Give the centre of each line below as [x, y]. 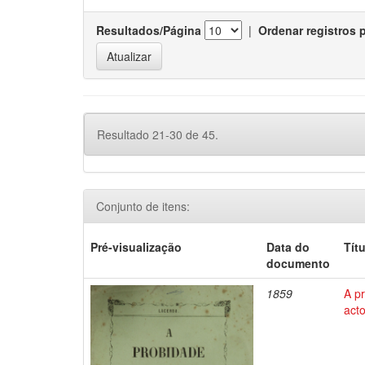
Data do [288, 247]
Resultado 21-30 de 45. [158, 134]
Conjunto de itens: [143, 206]
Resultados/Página [149, 30]
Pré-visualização [136, 247]
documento [299, 263]
